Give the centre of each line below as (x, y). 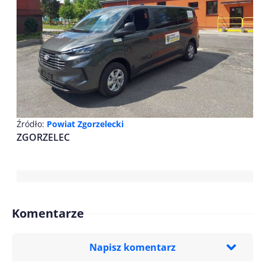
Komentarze (48, 214)
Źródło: (32, 124)
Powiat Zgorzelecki (85, 124)
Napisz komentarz (132, 248)
